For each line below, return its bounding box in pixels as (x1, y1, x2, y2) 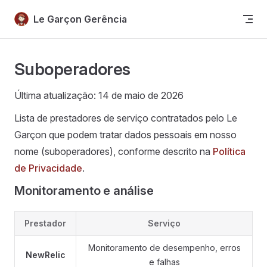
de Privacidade (14, 162, 82, 174)
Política (213, 145, 246, 157)
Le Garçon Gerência (33, 13, 127, 25)
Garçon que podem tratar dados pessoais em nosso (14, 129, 237, 141)
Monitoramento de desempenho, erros (88, 243, 241, 253)
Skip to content (14, 12, 70, 21)
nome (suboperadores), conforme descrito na (14, 145, 213, 157)
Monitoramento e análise (14, 184, 154, 198)
